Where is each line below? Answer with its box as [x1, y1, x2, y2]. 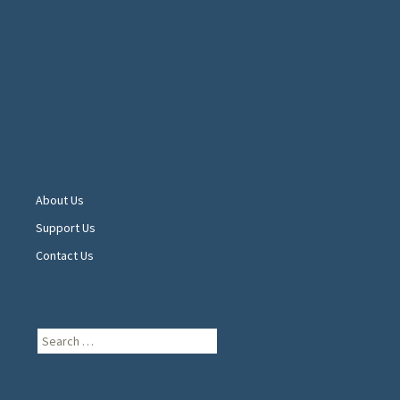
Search [35, 327, 72, 344]
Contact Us [36, 247, 94, 264]
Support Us [36, 220, 96, 237]
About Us [36, 192, 84, 209]
